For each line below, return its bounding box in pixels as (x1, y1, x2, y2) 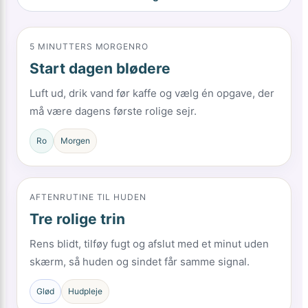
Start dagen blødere (30, 60, 170, 77)
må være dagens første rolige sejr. (30, 104, 197, 118)
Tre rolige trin (30, 210, 125, 228)
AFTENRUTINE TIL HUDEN (30, 192, 147, 202)
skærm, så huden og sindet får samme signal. (30, 255, 250, 268)
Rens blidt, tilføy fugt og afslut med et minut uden (30, 237, 269, 250)
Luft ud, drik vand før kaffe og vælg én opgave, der (30, 87, 274, 100)
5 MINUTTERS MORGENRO (30, 41, 149, 52)
